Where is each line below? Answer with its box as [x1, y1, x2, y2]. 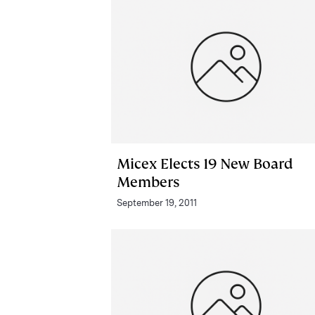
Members [117, 172, 179, 191]
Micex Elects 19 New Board [117, 154, 293, 173]
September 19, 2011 [117, 197, 197, 208]
